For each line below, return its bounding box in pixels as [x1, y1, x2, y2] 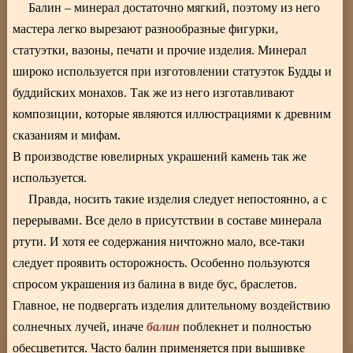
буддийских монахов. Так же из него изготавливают [13, 86, 295, 100]
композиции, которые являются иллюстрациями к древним [13, 107, 332, 121]
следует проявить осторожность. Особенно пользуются [13, 256, 310, 270]
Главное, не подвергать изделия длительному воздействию [13, 299, 331, 313]
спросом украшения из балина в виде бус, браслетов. [13, 277, 298, 292]
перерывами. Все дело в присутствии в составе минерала [13, 214, 322, 228]
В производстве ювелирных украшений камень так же [13, 150, 307, 164]
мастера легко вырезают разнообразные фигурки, [13, 22, 279, 36]
